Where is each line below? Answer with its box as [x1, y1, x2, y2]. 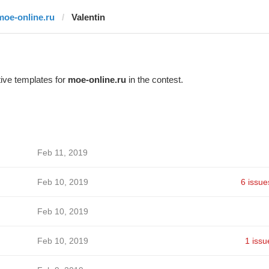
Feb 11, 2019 [37, 148, 88, 157]
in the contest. [125, 74, 183, 85]
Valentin [71, 12, 105, 22]
